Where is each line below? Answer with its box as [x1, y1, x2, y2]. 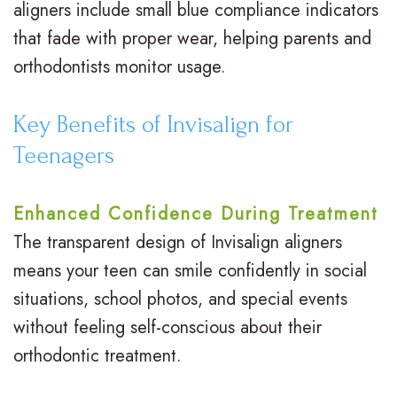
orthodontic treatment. [13, 343, 182, 370]
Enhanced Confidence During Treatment [13, 201, 378, 228]
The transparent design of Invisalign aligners [13, 230, 342, 256]
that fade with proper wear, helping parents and [13, 26, 371, 52]
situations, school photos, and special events [13, 286, 347, 313]
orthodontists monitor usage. [13, 54, 226, 81]
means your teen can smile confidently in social [13, 258, 367, 284]
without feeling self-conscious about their [13, 315, 322, 341]
